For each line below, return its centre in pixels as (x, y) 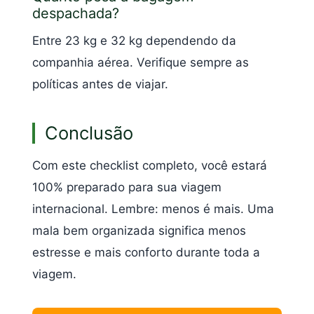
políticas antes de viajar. (100, 84)
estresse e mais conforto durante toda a (146, 252)
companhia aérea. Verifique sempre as (141, 63)
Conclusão (89, 132)
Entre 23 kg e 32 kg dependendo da (134, 41)
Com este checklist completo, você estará (150, 165)
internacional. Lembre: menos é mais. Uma (153, 209)
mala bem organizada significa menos (139, 230)
